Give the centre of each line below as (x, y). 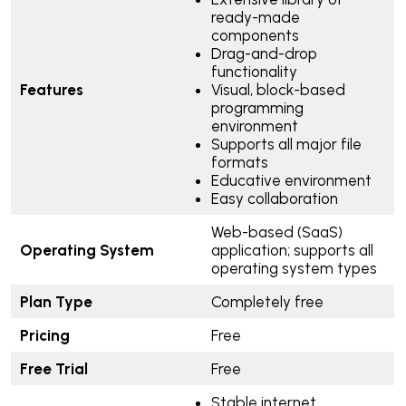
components (255, 35)
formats (239, 162)
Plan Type (56, 301)
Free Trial (55, 368)
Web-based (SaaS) (276, 232)
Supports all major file (286, 144)
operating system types (295, 268)
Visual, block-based (278, 89)
